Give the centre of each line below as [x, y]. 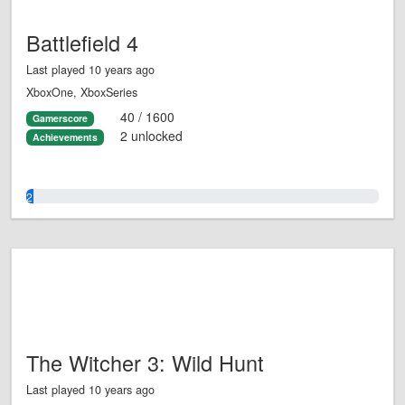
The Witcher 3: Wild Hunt [145, 363]
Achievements [65, 137]
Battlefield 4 [82, 43]
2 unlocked [151, 135]
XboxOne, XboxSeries [82, 93]
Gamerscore [60, 118]
